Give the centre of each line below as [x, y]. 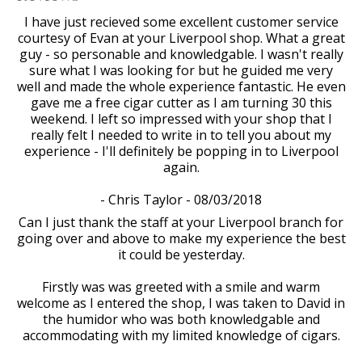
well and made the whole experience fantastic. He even [181, 86]
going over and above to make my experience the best [181, 238]
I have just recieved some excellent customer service [181, 21]
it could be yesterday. [181, 254]
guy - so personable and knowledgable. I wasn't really [181, 54]
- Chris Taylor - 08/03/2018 [181, 199]
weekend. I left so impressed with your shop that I [181, 118]
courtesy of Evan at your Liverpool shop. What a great [181, 38]
